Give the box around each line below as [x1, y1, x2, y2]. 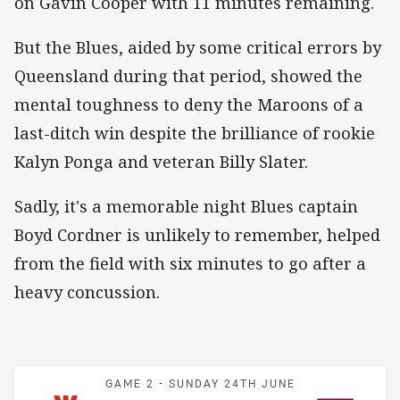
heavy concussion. [14, 281, 160, 304]
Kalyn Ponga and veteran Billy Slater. [14, 151, 308, 173]
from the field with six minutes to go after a [14, 253, 366, 275]
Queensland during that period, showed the [14, 65, 362, 87]
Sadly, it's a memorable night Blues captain [14, 196, 358, 218]
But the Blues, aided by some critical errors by [14, 37, 381, 59]
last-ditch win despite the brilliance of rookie [14, 122, 375, 145]
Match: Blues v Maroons [198, 365, 386, 388]
